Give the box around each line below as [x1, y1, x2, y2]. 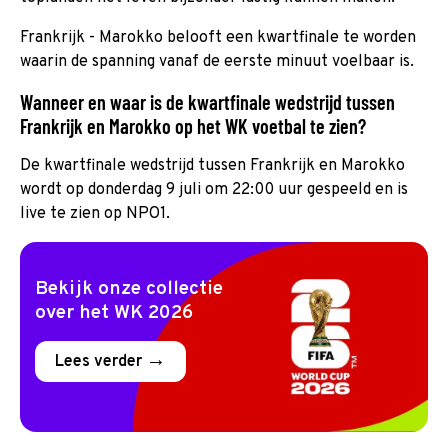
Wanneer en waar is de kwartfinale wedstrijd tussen [20, 89, 395, 114]
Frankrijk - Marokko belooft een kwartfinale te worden [20, 27, 416, 48]
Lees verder [55, 351, 146, 372]
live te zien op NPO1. [20, 203, 170, 224]
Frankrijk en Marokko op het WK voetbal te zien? [20, 113, 366, 138]
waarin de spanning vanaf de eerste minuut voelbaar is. [20, 51, 414, 72]
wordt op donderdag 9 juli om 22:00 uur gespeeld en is [20, 179, 408, 200]
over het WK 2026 [35, 300, 193, 325]
